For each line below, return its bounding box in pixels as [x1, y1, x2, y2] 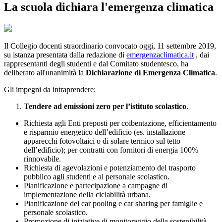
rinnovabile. [24, 155, 61, 164]
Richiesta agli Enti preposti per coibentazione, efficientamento [24, 119, 217, 128]
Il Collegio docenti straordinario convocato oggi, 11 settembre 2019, [4, 42, 216, 51]
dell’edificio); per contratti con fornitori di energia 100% [24, 146, 198, 155]
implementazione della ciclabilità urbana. [24, 190, 151, 199]
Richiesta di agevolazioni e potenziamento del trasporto [24, 164, 196, 172]
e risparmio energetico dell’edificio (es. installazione [24, 128, 185, 137]
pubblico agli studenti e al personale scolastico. [24, 172, 169, 181]
